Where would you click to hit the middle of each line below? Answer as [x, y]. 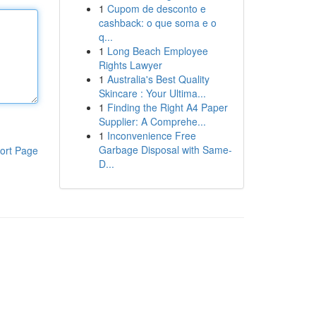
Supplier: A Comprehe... [152, 121]
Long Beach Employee [157, 51]
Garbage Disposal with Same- [165, 150]
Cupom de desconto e [156, 8]
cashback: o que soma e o [157, 23]
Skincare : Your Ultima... [152, 93]
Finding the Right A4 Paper [167, 107]
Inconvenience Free [151, 135]
